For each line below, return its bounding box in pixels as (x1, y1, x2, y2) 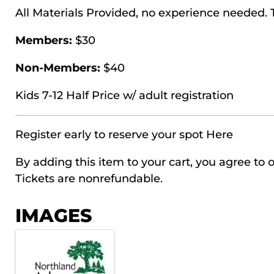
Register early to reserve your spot (15, 127, 206, 141)
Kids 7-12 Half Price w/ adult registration (15, 88, 234, 102)
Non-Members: (15, 61, 100, 75)
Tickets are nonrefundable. (15, 171, 163, 185)
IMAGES (15, 204, 92, 227)
